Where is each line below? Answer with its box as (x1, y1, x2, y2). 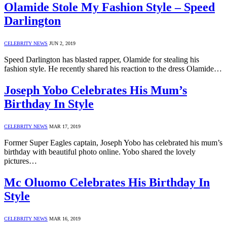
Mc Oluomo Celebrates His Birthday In (4, 175, 210, 189)
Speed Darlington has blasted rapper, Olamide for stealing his (4, 55, 199, 64)
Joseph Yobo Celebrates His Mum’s (4, 84, 187, 97)
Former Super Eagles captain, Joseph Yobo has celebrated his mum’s (4, 138, 222, 147)
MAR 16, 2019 (49, 215, 81, 221)
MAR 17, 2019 (49, 124, 81, 130)
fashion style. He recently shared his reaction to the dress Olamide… (4, 64, 222, 73)
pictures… (4, 157, 37, 166)
